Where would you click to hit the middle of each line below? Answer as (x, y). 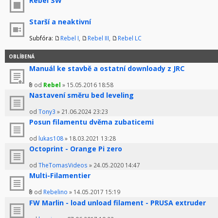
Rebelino (55, 192)
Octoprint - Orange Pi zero (76, 149)
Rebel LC (130, 38)
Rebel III (98, 38)
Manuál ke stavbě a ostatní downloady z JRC (107, 69)
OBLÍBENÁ (22, 57)
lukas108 (51, 138)
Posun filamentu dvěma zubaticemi (91, 122)
